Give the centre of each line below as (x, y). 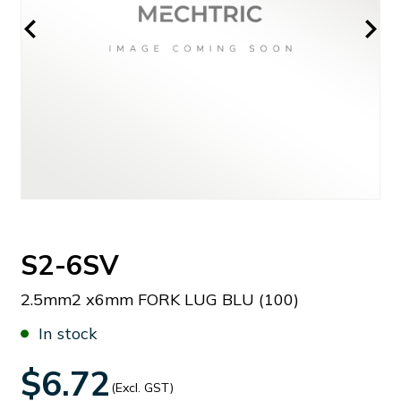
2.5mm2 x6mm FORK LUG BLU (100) (160, 299)
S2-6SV (70, 265)
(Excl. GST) (142, 388)
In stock (68, 333)
